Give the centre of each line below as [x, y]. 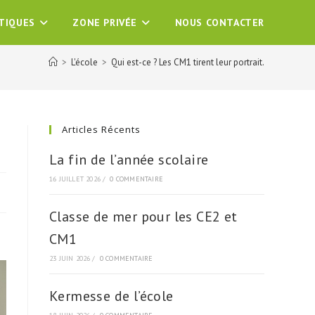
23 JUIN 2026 [70, 258]
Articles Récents [101, 129]
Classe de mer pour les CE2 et [143, 217]
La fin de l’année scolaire [129, 160]
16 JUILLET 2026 [75, 179]
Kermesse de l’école [111, 296]
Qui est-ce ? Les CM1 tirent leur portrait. [188, 62]
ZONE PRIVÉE [105, 22]
